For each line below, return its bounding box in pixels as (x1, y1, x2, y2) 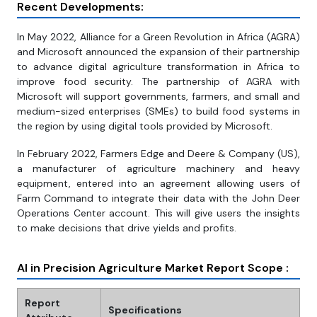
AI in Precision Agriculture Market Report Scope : (17, 260, 289, 276)
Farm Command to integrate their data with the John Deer (17, 192, 300, 205)
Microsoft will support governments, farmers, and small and (17, 90, 300, 103)
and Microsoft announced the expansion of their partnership (17, 45, 300, 59)
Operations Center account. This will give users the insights (17, 207, 300, 220)
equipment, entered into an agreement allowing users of (17, 177, 300, 190)
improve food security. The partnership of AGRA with (17, 75, 300, 88)
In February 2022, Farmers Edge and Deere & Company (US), (17, 147, 300, 161)
